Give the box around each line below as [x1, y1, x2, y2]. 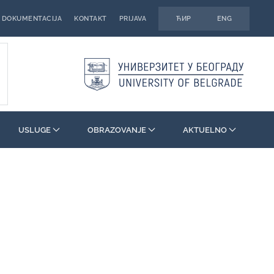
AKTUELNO [182, 125, 227, 135]
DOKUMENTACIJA [1, 14, 62, 23]
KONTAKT [74, 14, 107, 23]
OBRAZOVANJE [87, 125, 146, 135]
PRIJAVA [119, 14, 146, 23]
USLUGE [18, 125, 51, 135]
